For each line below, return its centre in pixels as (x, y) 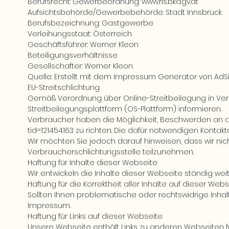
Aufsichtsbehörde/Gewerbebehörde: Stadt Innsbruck (125, 12)
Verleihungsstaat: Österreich (80, 34)
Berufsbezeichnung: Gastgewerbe (90, 23)
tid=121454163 (51, 130)
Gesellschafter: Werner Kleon (80, 66)
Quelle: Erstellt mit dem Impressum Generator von (121, 77)
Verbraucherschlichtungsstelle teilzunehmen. (111, 152)
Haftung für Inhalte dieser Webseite (93, 163)
